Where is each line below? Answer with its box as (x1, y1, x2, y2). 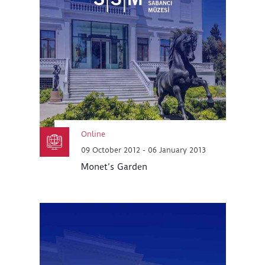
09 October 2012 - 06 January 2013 (80, 145, 206, 154)
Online (80, 129, 105, 138)
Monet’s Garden (80, 161, 147, 172)
